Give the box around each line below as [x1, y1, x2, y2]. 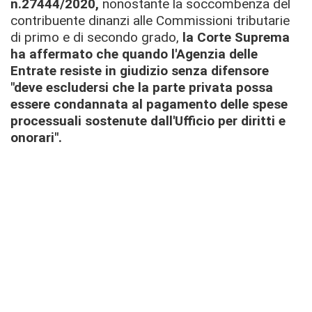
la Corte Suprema [182, 29, 290, 45]
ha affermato [10, 46, 96, 62]
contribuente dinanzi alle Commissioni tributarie [10, 13, 290, 29]
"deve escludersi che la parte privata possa [10, 79, 273, 95]
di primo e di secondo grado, [10, 29, 182, 45]
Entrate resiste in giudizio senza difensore [10, 63, 269, 79]
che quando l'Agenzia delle [96, 46, 258, 62]
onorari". [10, 130, 62, 146]
